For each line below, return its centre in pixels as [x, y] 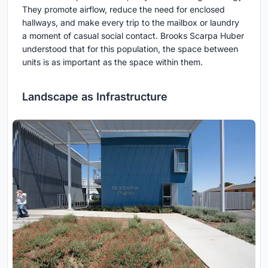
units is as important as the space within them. [112, 62]
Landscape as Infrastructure [95, 97]
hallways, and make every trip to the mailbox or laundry [131, 23]
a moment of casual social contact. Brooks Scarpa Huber [133, 36]
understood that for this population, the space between [130, 49]
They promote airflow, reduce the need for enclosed [124, 10]
